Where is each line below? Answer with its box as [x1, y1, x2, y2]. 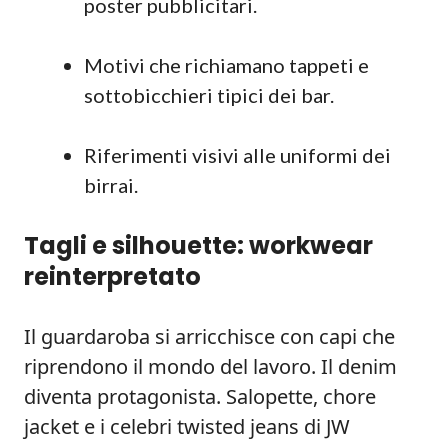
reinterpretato [24, 260, 201, 293]
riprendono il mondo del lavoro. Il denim [24, 353, 397, 380]
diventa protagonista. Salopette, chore [24, 383, 376, 410]
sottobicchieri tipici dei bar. [84, 83, 334, 107]
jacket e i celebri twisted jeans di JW [24, 413, 350, 440]
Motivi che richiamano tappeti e [84, 53, 369, 77]
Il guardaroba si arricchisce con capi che [24, 323, 395, 350]
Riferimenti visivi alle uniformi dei [84, 143, 391, 167]
